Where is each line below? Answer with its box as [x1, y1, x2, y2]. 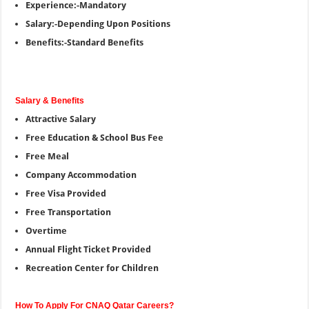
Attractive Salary [26, 114, 97, 124]
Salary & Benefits [15, 96, 85, 106]
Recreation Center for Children [26, 263, 159, 273]
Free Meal [26, 151, 70, 161]
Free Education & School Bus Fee [26, 132, 164, 143]
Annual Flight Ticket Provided [26, 244, 152, 255]
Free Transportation [26, 207, 112, 217]
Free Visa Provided [26, 188, 107, 199]
